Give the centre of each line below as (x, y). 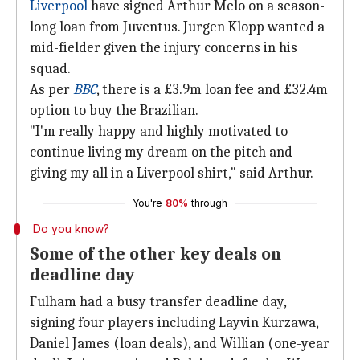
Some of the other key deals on (155, 254)
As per (51, 90)
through (209, 203)
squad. (50, 69)
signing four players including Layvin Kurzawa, (174, 323)
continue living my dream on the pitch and (161, 152)
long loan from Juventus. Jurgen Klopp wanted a (177, 27)
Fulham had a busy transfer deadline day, (158, 302)
